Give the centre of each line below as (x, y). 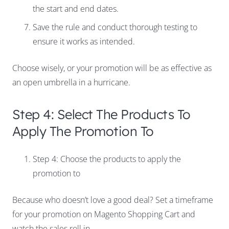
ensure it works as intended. (84, 42)
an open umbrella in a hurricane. (71, 83)
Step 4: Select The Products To (101, 114)
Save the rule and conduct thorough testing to (115, 27)
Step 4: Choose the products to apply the (107, 159)
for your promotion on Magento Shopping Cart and (104, 214)
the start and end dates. (76, 9)
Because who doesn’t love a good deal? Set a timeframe (113, 200)
